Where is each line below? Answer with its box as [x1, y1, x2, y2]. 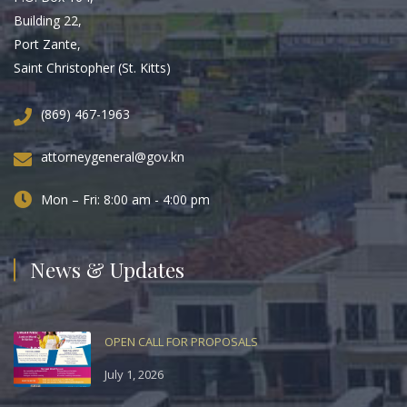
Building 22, [14, 11, 82, 29]
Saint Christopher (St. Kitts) [14, 58, 171, 76]
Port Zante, [14, 35, 81, 53]
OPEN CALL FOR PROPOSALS [104, 333, 258, 350]
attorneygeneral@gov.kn [41, 147, 184, 165]
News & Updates [30, 254, 184, 283]
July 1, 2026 [104, 365, 164, 382]
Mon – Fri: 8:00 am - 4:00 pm [41, 190, 210, 208]
